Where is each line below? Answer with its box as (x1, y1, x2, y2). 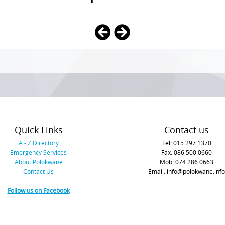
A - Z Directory (18, 139, 59, 147)
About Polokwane (14, 158, 63, 166)
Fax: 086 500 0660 (161, 148, 212, 157)
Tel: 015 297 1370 (162, 139, 211, 147)
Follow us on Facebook (7, 186, 70, 195)
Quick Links (14, 124, 63, 136)
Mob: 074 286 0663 (160, 158, 213, 166)
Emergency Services (10, 148, 67, 157)
